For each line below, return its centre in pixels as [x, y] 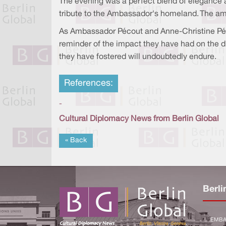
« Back [76, 141]
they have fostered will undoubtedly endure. [138, 57]
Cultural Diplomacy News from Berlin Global [139, 119]
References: [89, 84]
